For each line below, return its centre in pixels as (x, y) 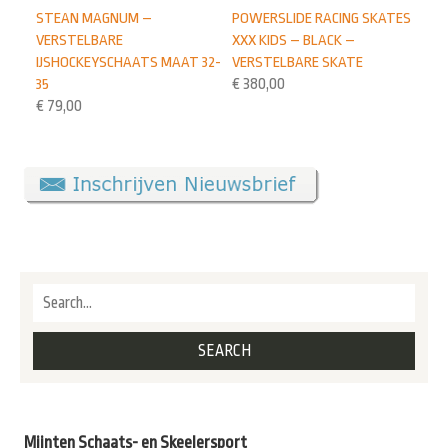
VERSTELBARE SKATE (298, 61)
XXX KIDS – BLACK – (294, 39)
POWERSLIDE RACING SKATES (322, 17)
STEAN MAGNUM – (94, 17)
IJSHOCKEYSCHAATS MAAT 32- (129, 61)
